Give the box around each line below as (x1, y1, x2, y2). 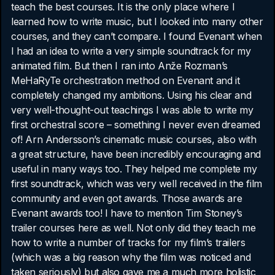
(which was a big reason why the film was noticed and (11, 250, 251, 263)
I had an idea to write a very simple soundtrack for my (11, 44, 251, 57)
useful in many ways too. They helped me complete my (11, 162, 125, 175)
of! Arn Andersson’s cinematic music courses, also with (11, 133, 257, 145)
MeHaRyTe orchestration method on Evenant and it (11, 74, 240, 87)
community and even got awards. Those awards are (11, 192, 242, 204)
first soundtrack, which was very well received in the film (11, 177, 262, 190)
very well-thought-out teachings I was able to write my (11, 103, 254, 116)
